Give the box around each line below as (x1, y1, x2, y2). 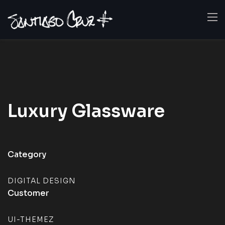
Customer (8, 188, 49, 198)
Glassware (71, 100, 165, 122)
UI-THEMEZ (8, 215, 54, 224)
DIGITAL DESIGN (8, 176, 76, 185)
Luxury (8, 100, 71, 122)
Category (8, 149, 46, 160)
